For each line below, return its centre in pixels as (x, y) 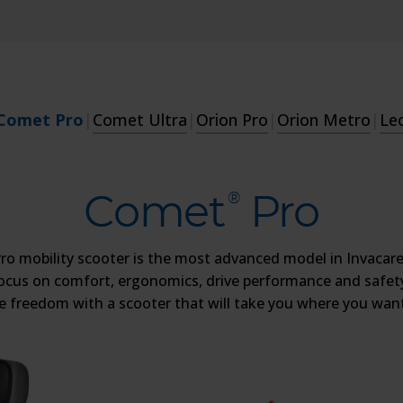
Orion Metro (324, 120)
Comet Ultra (140, 120)
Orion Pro (232, 120)
